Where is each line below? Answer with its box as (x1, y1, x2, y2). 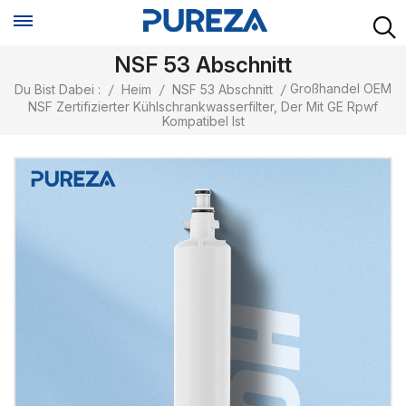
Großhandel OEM (290, 81, 391, 97)
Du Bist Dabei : (14, 82, 101, 98)
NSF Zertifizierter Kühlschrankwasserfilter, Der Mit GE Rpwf (28, 99, 378, 115)
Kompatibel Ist (161, 113, 245, 130)
